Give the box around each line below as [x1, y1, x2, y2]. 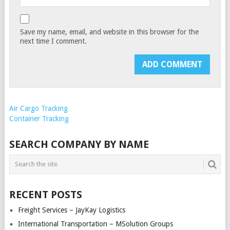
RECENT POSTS [9, 188, 82, 201]
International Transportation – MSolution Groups [17, 219, 173, 228]
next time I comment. [20, 36, 87, 45]
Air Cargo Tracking [9, 104, 68, 112]
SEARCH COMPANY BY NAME [9, 138, 149, 150]
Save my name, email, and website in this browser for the [20, 27, 199, 36]
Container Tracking [9, 114, 69, 123]
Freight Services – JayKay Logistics [17, 205, 125, 214]
